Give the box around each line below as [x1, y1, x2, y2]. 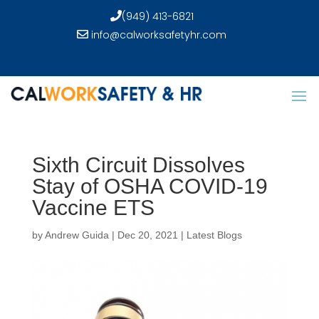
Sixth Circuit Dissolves [31, 153, 245, 177]
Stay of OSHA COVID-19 [31, 174, 268, 198]
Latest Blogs [186, 229, 242, 241]
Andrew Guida [44, 229, 109, 241]
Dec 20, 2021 [117, 229, 178, 241]
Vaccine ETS [31, 196, 155, 219]
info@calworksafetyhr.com [88, 28, 227, 42]
